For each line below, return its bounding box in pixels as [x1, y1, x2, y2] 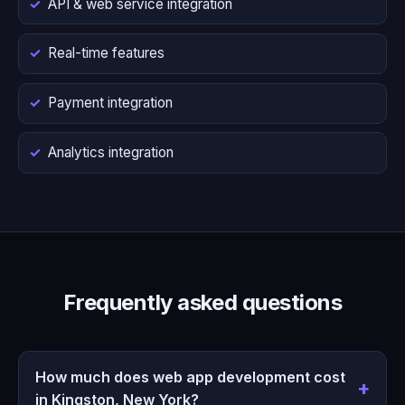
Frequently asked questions [62, 288, 343, 316]
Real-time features [48, 44, 165, 62]
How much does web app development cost [34, 367, 345, 386]
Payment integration [48, 94, 173, 112]
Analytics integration [48, 144, 174, 162]
